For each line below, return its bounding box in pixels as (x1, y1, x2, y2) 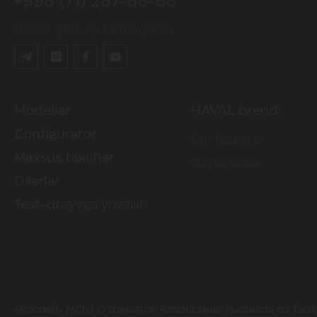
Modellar (14, 105, 70, 118)
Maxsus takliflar (14, 152, 114, 166)
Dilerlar (14, 175, 59, 189)
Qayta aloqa (191, 157, 260, 169)
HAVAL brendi (191, 105, 281, 118)
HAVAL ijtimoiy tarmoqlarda (14, 25, 173, 37)
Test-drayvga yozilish (14, 199, 148, 212)
